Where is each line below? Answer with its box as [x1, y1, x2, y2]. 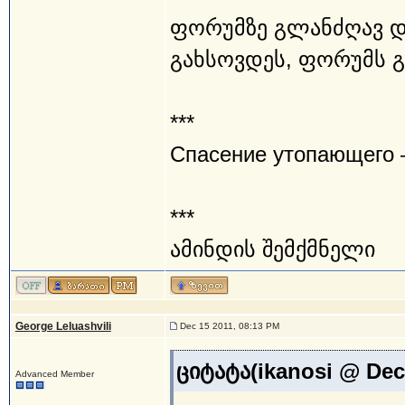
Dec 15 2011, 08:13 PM [176, 321, 279, 331]
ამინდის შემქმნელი [169, 237, 375, 261]
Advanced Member [14, 369, 94, 379]
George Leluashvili [14, 320, 111, 333]
